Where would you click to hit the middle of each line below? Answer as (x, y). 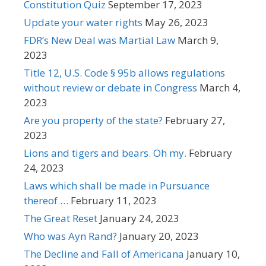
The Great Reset (61, 218)
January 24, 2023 (140, 218)
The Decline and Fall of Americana (104, 254)
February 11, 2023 (114, 200)
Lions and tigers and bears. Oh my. (105, 153)
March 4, (220, 87)
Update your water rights (83, 22)
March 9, (198, 40)
